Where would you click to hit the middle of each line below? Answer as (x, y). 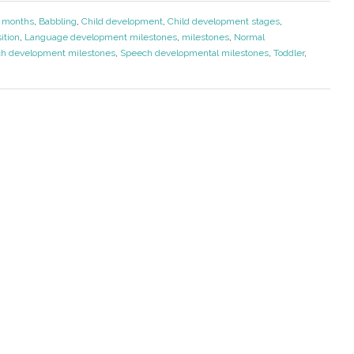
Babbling (57, 22)
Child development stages (223, 22)
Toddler (288, 53)
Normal (249, 38)
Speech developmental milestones (194, 53)
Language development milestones (100, 38)
